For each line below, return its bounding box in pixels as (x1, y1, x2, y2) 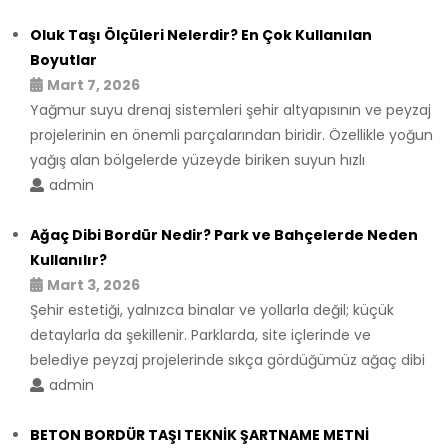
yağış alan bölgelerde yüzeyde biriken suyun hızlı (30, 149, 365, 170)
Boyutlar (30, 49, 97, 70)
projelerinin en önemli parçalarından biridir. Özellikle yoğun (30, 124, 433, 145)
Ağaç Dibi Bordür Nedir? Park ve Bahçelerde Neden (30, 224, 418, 245)
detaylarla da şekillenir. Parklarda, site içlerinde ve (30, 324, 371, 345)
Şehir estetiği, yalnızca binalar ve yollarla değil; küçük (30, 299, 394, 320)
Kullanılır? (30, 249, 107, 270)
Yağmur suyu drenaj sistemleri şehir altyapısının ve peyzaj (30, 99, 431, 120)
